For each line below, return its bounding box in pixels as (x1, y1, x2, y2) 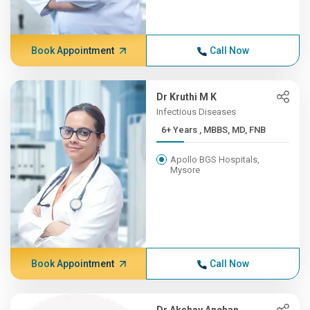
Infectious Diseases (156, 107, 237, 117)
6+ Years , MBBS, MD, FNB (199, 125, 266, 135)
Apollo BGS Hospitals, (170, 154, 260, 165)
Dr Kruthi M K (156, 91, 217, 102)
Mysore (170, 165, 201, 175)
